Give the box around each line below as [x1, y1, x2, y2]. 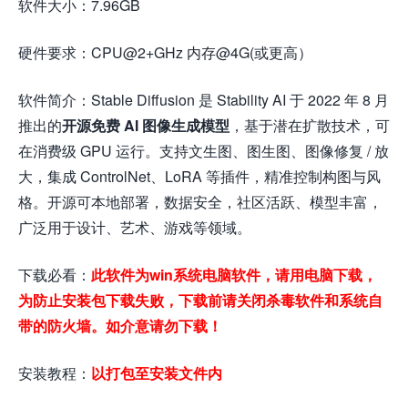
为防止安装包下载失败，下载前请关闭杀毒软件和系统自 [18, 290, 382, 311]
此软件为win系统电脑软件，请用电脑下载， [91, 264, 377, 285]
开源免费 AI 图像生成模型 [62, 115, 229, 136]
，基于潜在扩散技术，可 [229, 115, 390, 136]
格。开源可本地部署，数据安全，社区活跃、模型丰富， [18, 191, 382, 212]
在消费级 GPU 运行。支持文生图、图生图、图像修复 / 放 [18, 140, 389, 161]
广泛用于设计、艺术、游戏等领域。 [18, 217, 251, 238]
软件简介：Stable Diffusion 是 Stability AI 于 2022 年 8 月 [18, 89, 389, 110]
